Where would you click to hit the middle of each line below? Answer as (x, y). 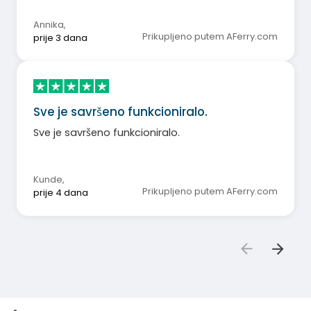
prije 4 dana (61, 193)
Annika (49, 24)
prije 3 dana (60, 37)
